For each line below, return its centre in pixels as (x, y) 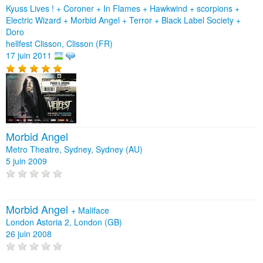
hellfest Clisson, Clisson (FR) (59, 43)
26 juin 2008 (29, 233)
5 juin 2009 (26, 161)
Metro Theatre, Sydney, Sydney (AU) (74, 149)
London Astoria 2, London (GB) (64, 222)
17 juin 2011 (29, 55)
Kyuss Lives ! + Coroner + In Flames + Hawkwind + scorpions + (123, 8)
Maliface (94, 210)
